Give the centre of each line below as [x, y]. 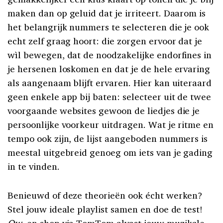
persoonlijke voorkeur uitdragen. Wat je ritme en [111, 125]
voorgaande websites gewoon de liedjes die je [104, 111]
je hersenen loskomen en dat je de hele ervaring [109, 69]
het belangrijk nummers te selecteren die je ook [109, 27]
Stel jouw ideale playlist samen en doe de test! [105, 209]
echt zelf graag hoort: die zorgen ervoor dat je [105, 41]
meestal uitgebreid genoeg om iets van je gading [110, 153]
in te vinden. [34, 167]
